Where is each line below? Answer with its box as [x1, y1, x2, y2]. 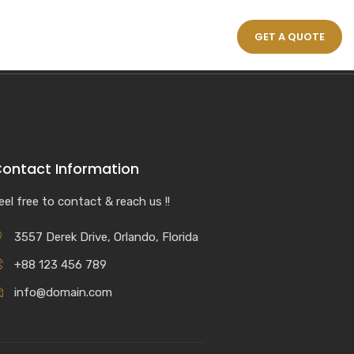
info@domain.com [13, 285, 112, 299]
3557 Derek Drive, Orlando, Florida [13, 230, 198, 244]
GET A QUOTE [254, 29, 325, 44]
